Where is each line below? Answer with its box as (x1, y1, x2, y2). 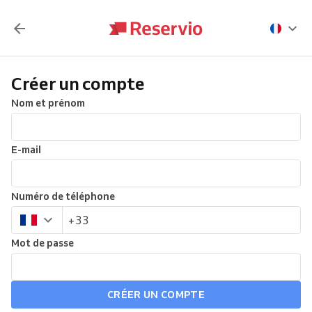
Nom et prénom (11, 97, 85, 109)
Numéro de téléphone (11, 190, 115, 203)
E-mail (11, 143, 41, 156)
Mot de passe (11, 237, 74, 249)
